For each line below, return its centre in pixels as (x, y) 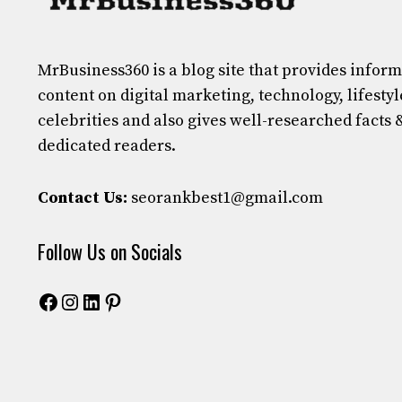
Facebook (83, 301)
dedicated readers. (109, 146)
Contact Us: (83, 198)
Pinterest (146, 301)
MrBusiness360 (93, 71)
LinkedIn (125, 301)
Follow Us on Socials (110, 252)
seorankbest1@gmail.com (227, 198)
